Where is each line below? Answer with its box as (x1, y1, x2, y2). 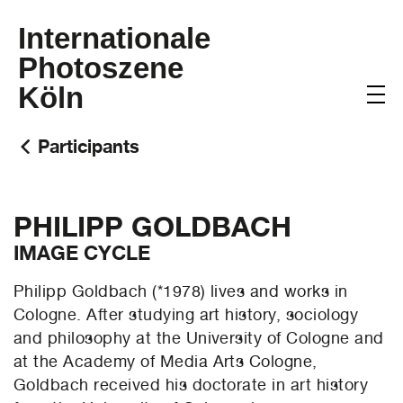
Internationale (18, 21, 210, 55)
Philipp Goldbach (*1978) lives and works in (13, 282, 348, 300)
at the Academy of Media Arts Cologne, (13, 352, 318, 371)
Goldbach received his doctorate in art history (13, 375, 369, 394)
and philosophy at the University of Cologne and (13, 328, 384, 347)
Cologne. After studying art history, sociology (13, 305, 359, 324)
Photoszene (18, 50, 184, 85)
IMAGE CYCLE (13, 240, 150, 264)
